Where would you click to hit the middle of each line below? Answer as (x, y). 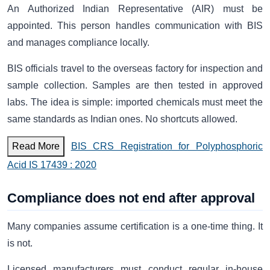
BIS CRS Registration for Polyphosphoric (167, 146)
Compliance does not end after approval (131, 198)
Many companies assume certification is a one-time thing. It (135, 227)
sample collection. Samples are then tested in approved (135, 85)
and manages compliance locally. (78, 43)
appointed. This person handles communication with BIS (135, 26)
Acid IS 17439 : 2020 (52, 165)
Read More (36, 146)
